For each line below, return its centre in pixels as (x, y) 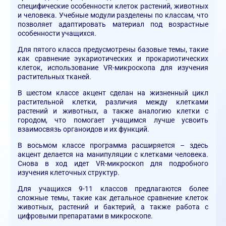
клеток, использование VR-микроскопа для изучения (113, 68)
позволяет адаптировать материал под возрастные (113, 24)
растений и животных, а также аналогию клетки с (113, 111)
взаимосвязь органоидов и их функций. (84, 129)
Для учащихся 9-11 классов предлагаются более (113, 189)
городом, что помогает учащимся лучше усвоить (113, 120)
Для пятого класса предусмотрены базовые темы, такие (113, 49)
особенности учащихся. (58, 33)
